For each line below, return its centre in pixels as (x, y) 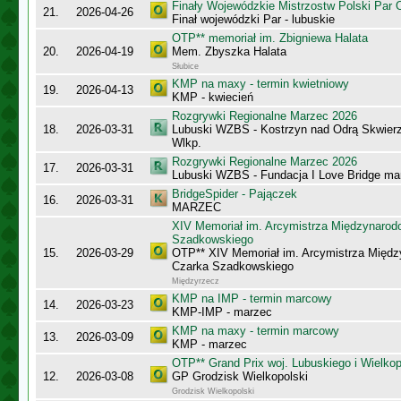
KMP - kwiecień (213, 97)
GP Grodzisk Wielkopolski (240, 376)
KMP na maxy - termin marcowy (256, 331)
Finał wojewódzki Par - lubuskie (253, 19)
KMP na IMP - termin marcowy (252, 299)
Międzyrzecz (196, 281)
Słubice (185, 66)
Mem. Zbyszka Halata (229, 51)
